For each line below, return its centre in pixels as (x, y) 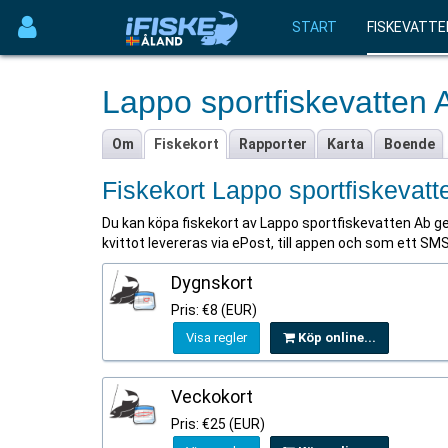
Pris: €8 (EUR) (214, 310)
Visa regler (216, 337)
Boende (409, 144)
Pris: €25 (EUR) (218, 424)
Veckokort (212, 396)
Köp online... (335, 337)
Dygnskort (212, 282)
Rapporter (273, 144)
